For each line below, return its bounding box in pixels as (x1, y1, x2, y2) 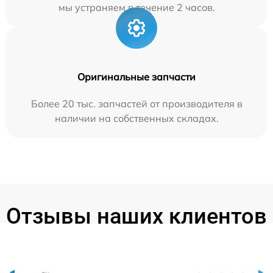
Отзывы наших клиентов (6, 204, 267, 230)
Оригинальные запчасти (77, 71, 196, 83)
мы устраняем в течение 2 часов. (58, 1, 215, 14)
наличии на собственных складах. (54, 112, 219, 125)
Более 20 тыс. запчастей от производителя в (30, 97, 243, 110)
